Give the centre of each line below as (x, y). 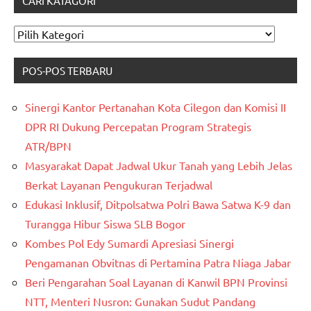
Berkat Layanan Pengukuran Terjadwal (119, 185)
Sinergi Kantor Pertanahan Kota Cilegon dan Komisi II (155, 107)
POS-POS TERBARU (67, 71)
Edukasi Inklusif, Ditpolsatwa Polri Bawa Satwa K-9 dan (158, 204)
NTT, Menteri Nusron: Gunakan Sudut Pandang (140, 302)
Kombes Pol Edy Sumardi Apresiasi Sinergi (129, 243)
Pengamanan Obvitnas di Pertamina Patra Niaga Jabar (158, 263)
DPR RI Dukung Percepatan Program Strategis (138, 127)
